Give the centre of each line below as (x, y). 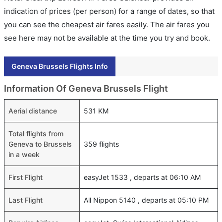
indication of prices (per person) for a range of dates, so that (109, 11)
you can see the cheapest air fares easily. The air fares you (107, 25)
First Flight (26, 177)
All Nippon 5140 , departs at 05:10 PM (146, 200)
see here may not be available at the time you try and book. (107, 38)
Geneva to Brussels (40, 144)
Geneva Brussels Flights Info (60, 66)
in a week (24, 154)
